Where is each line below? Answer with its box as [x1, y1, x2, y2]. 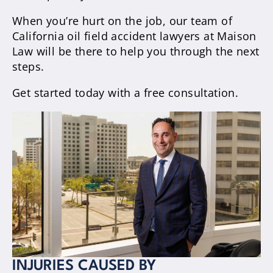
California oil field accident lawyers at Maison [12, 28, 257, 43]
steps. [12, 58, 44, 74]
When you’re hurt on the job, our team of [12, 13, 232, 28]
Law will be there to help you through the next [12, 43, 260, 58]
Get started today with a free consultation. [12, 85, 239, 100]
